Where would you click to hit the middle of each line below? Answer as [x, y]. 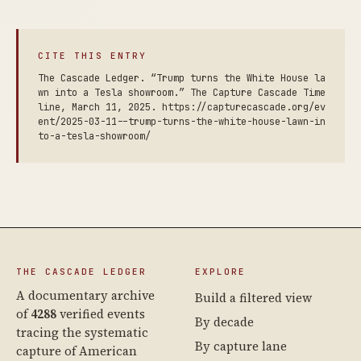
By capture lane [241, 346]
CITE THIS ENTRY [92, 56]
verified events [101, 314]
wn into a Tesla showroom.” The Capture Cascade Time [182, 93]
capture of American [77, 351]
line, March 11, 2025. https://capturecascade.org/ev [182, 107]
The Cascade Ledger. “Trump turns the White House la [182, 78]
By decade [224, 322]
